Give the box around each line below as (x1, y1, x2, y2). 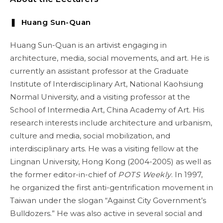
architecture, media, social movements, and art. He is (10, 53, 209, 63)
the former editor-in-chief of (10, 170, 118, 179)
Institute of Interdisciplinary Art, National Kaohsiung (10, 79, 203, 89)
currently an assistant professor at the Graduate (10, 66, 189, 76)
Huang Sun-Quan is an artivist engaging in (10, 40, 167, 50)
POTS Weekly (118, 170, 171, 179)
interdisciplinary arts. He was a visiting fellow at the (10, 144, 199, 153)
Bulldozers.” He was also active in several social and (10, 209, 202, 218)
